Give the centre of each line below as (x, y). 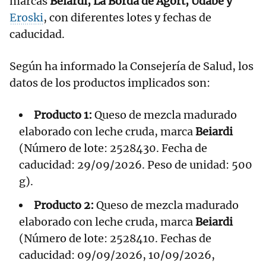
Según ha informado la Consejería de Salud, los (132, 66)
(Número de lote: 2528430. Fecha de (113, 148)
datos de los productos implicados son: (110, 83)
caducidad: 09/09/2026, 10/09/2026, (117, 255)
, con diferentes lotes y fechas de (127, 18)
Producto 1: (63, 115)
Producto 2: (64, 205)
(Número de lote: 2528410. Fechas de (115, 239)
